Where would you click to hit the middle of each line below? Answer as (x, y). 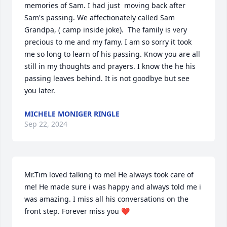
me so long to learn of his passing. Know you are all (112, 54)
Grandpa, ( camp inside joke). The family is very (106, 30)
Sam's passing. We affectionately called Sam (100, 17)
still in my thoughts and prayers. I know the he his (110, 66)
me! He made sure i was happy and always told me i (113, 187)
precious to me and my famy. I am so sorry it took (108, 42)
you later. (40, 90)
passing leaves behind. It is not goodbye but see (107, 78)
